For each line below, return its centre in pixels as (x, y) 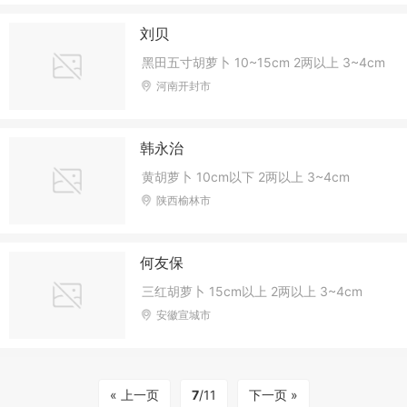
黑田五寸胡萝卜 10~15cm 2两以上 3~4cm (264, 62)
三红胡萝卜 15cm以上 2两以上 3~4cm (253, 292)
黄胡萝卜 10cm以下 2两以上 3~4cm (246, 176)
